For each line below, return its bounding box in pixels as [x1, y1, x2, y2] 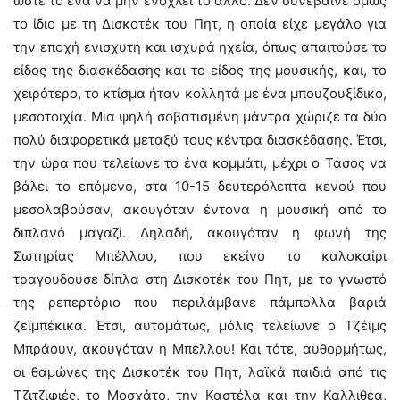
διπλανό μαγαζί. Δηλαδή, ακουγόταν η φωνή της [13, 224, 387, 241]
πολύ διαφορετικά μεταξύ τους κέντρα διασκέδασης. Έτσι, [13, 131, 387, 148]
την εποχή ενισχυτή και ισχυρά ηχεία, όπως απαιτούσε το [13, 38, 387, 55]
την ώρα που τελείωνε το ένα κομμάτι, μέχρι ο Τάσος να [13, 154, 387, 171]
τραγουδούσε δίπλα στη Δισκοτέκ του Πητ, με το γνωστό [13, 271, 387, 287]
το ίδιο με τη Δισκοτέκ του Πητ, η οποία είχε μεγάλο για [13, 15, 387, 32]
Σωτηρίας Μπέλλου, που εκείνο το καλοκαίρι [13, 247, 387, 264]
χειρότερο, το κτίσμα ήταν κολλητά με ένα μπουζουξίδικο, [13, 85, 387, 102]
